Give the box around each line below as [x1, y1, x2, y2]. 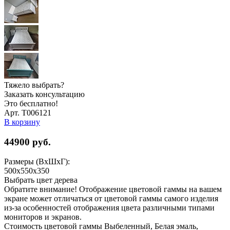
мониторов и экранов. [4, 213, 82, 222]
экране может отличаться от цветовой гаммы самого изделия [4, 194, 218, 203]
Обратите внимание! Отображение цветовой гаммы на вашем [4, 185, 222, 194]
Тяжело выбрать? [4, 80, 64, 89]
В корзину [4, 117, 40, 126]
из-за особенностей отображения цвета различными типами [4, 203, 215, 213]
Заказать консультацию [4, 89, 85, 99]
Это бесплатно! [4, 99, 58, 108]
